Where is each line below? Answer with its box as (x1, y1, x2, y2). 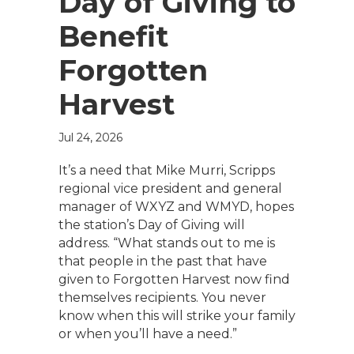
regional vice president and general (58, 181, 282, 196)
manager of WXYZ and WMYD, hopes (58, 199, 294, 214)
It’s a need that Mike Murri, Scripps (58, 163, 275, 178)
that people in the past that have (58, 254, 267, 269)
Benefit (58, 19, 168, 54)
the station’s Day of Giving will (58, 217, 245, 232)
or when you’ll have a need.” (58, 326, 237, 341)
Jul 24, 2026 (58, 130, 122, 145)
